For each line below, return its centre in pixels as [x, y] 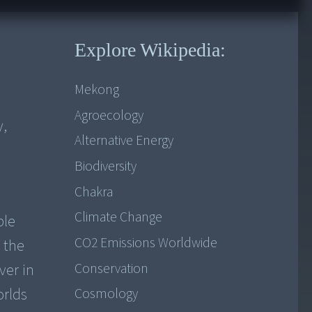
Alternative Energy [124, 141]
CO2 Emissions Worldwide [146, 243]
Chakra [93, 192]
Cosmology [106, 294]
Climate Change [118, 218]
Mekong [96, 90]
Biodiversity [105, 167]
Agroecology [109, 115]
